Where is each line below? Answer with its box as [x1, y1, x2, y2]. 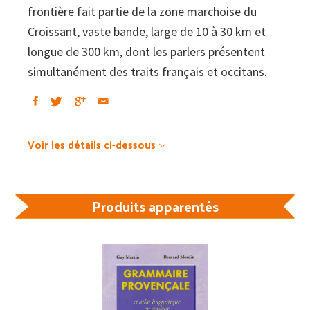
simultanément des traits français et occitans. [28, 63, 267, 80]
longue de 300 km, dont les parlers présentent [28, 43, 265, 60]
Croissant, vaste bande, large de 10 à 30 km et [28, 23, 266, 39]
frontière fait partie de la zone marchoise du [28, 3, 257, 19]
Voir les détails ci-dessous [28, 134, 156, 154]
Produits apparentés [91, 193, 219, 219]
